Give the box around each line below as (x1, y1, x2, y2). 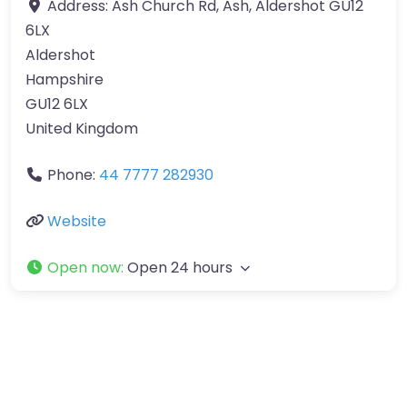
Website (47, 211, 106, 232)
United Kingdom (25, 118, 138, 139)
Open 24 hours (127, 257, 233, 278)
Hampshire (25, 69, 104, 90)
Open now (47, 257, 121, 278)
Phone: (47, 164, 99, 185)
